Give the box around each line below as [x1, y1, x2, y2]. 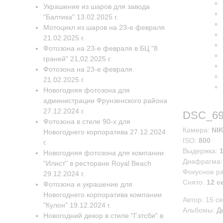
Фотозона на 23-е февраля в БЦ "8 [43, 44, 158, 52]
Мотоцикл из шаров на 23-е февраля [43, 23, 165, 31]
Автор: [183, 196, 206, 204]
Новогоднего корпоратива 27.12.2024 [43, 128, 166, 136]
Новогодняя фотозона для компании [43, 149, 164, 157]
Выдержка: [183, 147, 220, 155]
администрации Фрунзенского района [43, 97, 167, 105]
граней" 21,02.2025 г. [43, 55, 111, 63]
